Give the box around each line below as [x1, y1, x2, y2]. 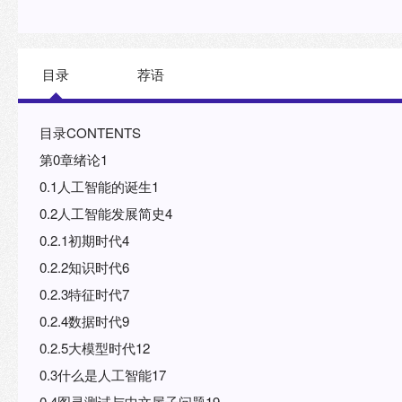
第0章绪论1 [39, 149, 108, 169]
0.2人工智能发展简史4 [39, 203, 172, 223]
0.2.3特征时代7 [39, 284, 129, 303]
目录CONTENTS [39, 122, 141, 142]
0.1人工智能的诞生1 [39, 176, 159, 196]
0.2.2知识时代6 [39, 257, 129, 276]
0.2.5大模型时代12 [39, 337, 150, 357]
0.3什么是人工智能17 [39, 364, 166, 384]
